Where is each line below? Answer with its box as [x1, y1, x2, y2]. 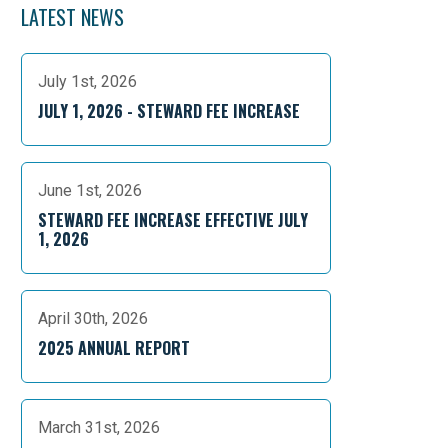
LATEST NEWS [21, 2, 124, 32]
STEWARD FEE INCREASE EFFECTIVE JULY [38, 208, 308, 232]
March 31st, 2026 [38, 418, 160, 437]
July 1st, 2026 [38, 72, 137, 91]
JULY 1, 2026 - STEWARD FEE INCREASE [38, 99, 300, 123]
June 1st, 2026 [38, 181, 142, 200]
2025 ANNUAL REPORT [38, 336, 190, 360]
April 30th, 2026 [38, 309, 148, 328]
